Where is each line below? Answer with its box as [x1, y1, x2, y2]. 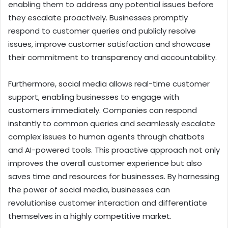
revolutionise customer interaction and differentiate [8, 197, 207, 208]
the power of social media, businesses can [8, 184, 170, 195]
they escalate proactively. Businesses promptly [8, 12, 188, 23]
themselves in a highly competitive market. [8, 210, 172, 221]
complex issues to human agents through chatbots [8, 131, 205, 142]
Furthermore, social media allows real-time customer [8, 78, 210, 89]
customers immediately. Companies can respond [8, 104, 197, 116]
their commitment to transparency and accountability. [8, 51, 217, 63]
